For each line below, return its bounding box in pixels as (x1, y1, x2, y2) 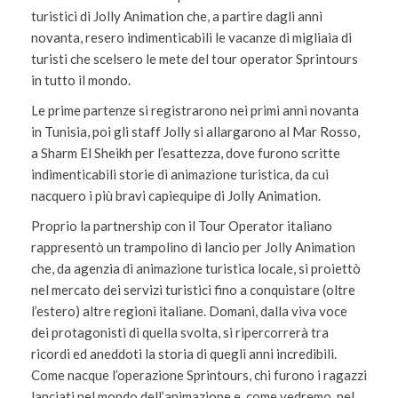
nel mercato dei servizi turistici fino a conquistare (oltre (31, 282, 355, 298)
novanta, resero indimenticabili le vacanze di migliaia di (31, 29, 352, 45)
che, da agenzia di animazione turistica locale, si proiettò (31, 260, 361, 276)
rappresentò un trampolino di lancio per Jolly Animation (31, 239, 355, 255)
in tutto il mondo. (31, 72, 131, 88)
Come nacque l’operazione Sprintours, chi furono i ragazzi (31, 367, 367, 383)
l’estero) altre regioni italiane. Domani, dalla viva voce (31, 303, 347, 319)
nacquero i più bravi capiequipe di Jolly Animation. (31, 187, 323, 203)
